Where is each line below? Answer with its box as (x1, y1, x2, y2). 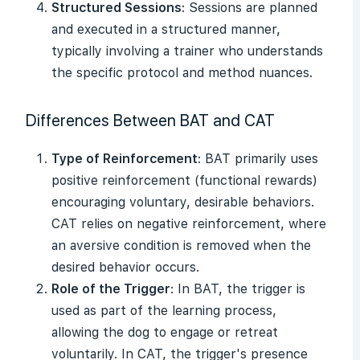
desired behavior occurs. (51, 260, 199, 275)
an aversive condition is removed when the (51, 238, 311, 253)
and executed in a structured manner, (51, 22, 280, 37)
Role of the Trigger (51, 281, 170, 297)
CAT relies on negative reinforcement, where (51, 216, 326, 231)
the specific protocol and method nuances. (51, 65, 313, 80)
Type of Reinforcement (51, 151, 198, 166)
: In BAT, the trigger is (170, 281, 305, 297)
